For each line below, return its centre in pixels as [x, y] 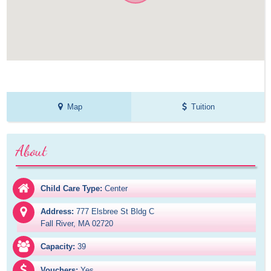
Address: [57, 212]
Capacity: [58, 247]
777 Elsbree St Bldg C [116, 212]
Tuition [203, 107]
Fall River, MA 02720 [77, 224]
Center [116, 189]
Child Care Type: [72, 189]
